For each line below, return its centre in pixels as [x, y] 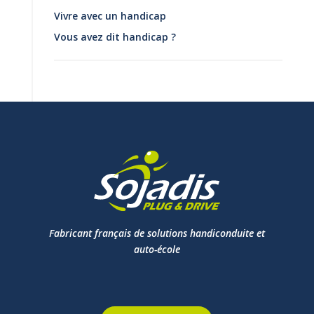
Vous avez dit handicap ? [115, 36]
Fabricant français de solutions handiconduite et [157, 233]
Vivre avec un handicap [110, 15]
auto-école [157, 249]
